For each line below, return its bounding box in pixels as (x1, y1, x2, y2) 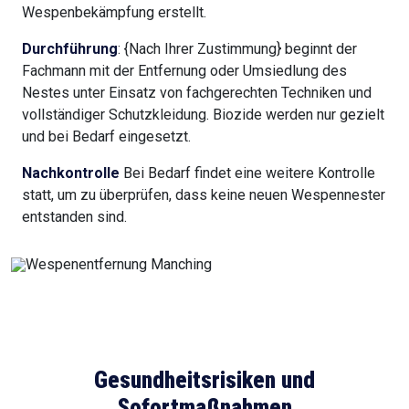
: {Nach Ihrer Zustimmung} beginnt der (118, 40, 357, 58)
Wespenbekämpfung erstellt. (22, 4, 206, 22)
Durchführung (22, 40, 118, 58)
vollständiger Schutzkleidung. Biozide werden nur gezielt (22, 106, 384, 124)
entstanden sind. (22, 208, 127, 226)
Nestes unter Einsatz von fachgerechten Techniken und (22, 84, 372, 102)
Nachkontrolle (22, 164, 120, 183)
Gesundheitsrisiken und (94, 367, 315, 394)
